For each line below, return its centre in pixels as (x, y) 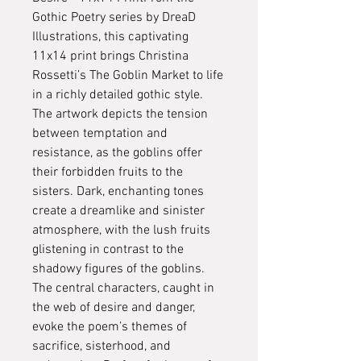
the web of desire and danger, (114, 308)
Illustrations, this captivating (110, 37)
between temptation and (100, 134)
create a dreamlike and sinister (118, 211)
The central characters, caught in (123, 288)
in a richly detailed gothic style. (118, 95)
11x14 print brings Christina (110, 56)
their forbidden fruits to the (108, 172)
